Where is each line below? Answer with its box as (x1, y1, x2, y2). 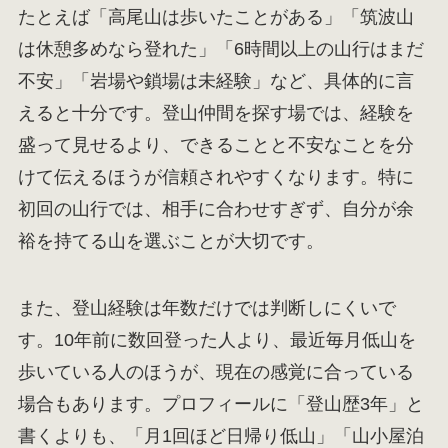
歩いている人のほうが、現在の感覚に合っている (17, 362, 414, 383)
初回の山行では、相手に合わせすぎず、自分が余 (17, 198, 414, 219)
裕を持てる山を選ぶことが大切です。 (17, 230, 324, 251)
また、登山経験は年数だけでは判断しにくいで (17, 298, 396, 319)
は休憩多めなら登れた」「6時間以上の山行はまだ (17, 38, 424, 59)
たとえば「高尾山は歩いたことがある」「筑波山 (17, 6, 414, 27)
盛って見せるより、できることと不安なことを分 (17, 134, 414, 155)
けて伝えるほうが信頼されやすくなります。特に (17, 166, 414, 187)
